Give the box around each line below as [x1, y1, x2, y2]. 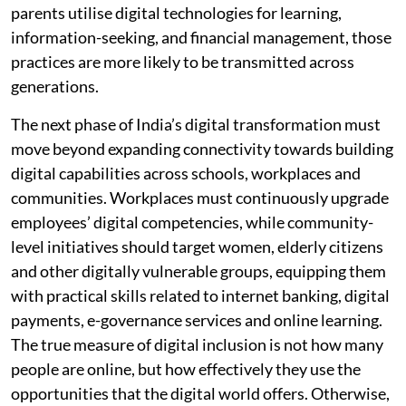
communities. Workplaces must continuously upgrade [11, 187, 389, 208]
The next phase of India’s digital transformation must [11, 113, 381, 134]
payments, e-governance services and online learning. [11, 309, 382, 330]
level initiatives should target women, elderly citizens [11, 236, 383, 256]
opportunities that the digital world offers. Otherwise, [11, 382, 390, 403]
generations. [11, 75, 99, 96]
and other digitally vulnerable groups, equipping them [11, 260, 386, 281]
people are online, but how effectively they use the [11, 358, 361, 379]
